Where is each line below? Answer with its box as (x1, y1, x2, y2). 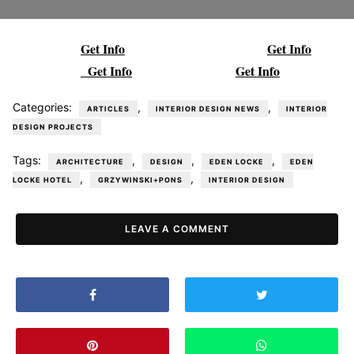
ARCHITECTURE (56, 157, 124, 167)
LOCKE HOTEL (13, 175, 72, 185)
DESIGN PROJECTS (13, 122, 93, 132)
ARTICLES (87, 104, 130, 114)
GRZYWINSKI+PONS (98, 175, 183, 185)
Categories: (13, 100, 75, 115)
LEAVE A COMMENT (125, 222, 229, 235)
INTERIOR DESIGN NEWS (156, 104, 260, 114)
